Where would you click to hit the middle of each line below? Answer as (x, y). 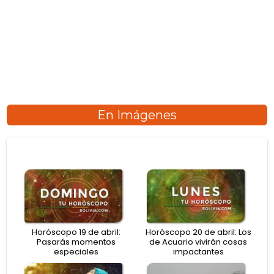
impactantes (198, 252)
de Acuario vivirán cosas (198, 242)
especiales (76, 252)
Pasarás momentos (76, 242)
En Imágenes (137, 115)
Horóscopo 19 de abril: (76, 232)
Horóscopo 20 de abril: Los (198, 232)
